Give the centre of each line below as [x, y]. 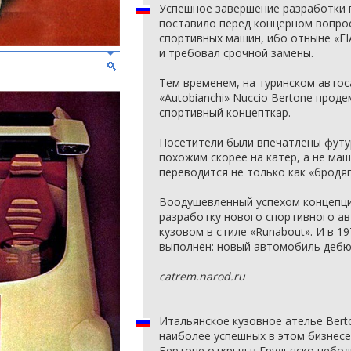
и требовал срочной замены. [236, 53]
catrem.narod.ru [202, 276]
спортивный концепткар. [225, 112]
